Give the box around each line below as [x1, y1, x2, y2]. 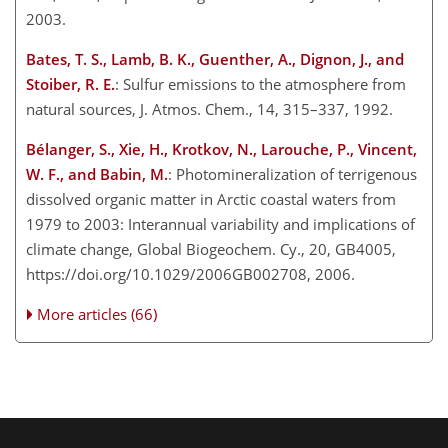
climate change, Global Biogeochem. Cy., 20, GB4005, [26, 239, 396, 260]
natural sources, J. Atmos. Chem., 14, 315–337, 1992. [26, 99, 393, 120]
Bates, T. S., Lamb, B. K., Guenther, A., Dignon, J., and [26, 49, 404, 70]
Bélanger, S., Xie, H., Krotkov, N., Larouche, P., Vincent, [26, 139, 417, 160]
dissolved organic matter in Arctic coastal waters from [26, 189, 396, 210]
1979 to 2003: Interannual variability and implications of [26, 214, 415, 235]
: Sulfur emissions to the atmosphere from [115, 74, 406, 95]
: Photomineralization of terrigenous [168, 164, 417, 185]
